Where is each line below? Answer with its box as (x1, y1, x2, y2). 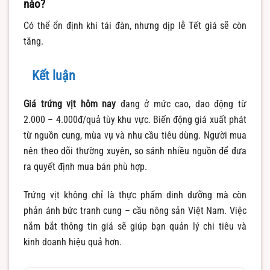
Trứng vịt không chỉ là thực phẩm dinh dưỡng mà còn (24, 189, 246, 201)
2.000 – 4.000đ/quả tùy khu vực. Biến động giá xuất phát (24, 114, 246, 126)
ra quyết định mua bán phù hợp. (24, 161, 147, 173)
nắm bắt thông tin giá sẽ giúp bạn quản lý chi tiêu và (24, 221, 246, 233)
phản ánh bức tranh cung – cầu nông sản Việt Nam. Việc (24, 205, 246, 217)
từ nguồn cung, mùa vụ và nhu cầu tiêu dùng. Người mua (24, 130, 246, 142)
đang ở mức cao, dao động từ (116, 98, 247, 110)
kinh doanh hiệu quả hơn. (24, 236, 122, 248)
